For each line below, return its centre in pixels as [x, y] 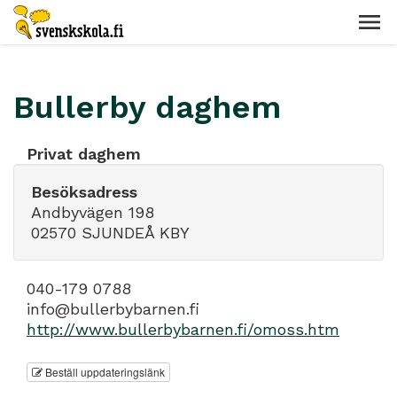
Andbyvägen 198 [93, 212]
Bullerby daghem [147, 107]
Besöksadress [84, 192]
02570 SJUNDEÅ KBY [110, 233]
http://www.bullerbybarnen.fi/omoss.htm [183, 329]
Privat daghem [84, 154]
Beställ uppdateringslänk [104, 371]
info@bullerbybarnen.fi [113, 309]
